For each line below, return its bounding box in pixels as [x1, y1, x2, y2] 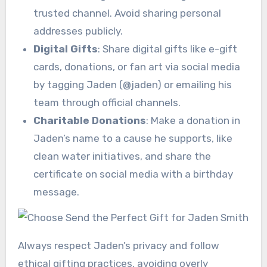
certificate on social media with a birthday [33, 167, 233, 180]
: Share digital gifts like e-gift [97, 42, 237, 55]
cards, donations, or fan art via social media [33, 60, 240, 73]
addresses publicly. [33, 24, 123, 37]
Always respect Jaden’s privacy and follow [17, 239, 219, 252]
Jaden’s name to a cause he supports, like [33, 132, 232, 144]
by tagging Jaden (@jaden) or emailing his [33, 78, 232, 91]
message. [33, 185, 79, 198]
